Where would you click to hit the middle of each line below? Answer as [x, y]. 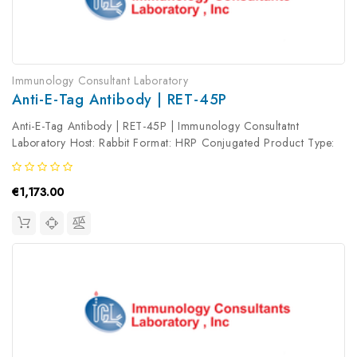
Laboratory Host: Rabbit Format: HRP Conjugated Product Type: [174, 142]
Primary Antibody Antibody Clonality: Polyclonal [133, 159]
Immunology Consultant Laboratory [100, 80]
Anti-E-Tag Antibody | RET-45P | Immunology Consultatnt [156, 126]
